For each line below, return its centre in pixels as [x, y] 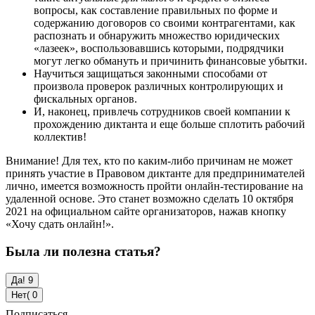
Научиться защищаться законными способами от [150, 74]
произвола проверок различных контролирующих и [159, 86]
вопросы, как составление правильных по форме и [156, 11]
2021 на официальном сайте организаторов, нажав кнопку [146, 212]
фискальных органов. [85, 99]
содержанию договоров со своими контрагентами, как [165, 23]
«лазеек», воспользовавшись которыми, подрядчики [159, 49]
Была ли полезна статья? [83, 251]
